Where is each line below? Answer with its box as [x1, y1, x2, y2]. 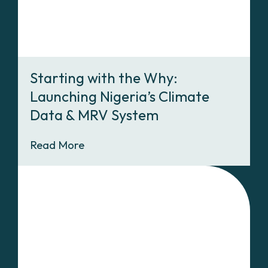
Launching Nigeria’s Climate [30, 87, 209, 106]
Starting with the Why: [30, 69, 178, 87]
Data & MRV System [30, 106, 159, 124]
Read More [30, 138, 84, 153]
